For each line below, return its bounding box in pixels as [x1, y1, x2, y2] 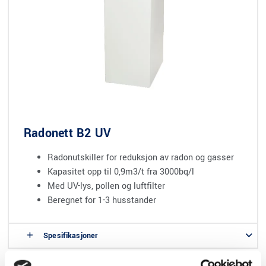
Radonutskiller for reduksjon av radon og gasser [47, 151, 234, 164]
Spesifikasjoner [43, 230, 98, 241]
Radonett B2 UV [24, 124, 112, 142]
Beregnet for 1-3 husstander [47, 194, 156, 207]
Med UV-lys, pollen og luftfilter [47, 179, 165, 192]
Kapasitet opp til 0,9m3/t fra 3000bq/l [47, 165, 194, 178]
